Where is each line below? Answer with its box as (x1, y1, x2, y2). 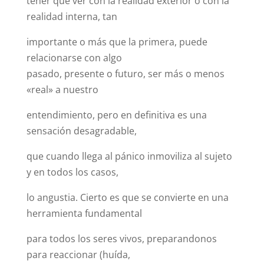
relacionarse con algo (26, 51, 122, 65)
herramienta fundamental (26, 207, 142, 220)
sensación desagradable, (26, 124, 137, 138)
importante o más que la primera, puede (26, 35, 207, 49)
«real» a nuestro (26, 83, 98, 97)
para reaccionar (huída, (26, 248, 130, 262)
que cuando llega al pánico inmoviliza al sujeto (26, 150, 232, 163)
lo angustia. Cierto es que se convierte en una (26, 191, 229, 204)
